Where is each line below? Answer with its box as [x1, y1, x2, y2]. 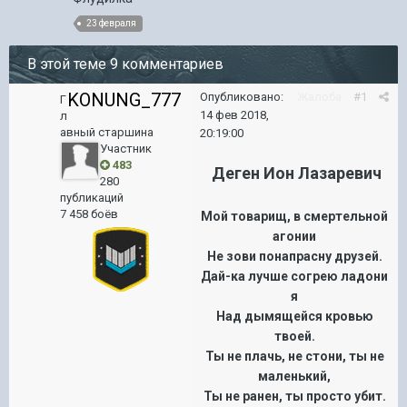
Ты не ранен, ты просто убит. [203, 388, 386, 403]
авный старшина [60, 124, 154, 139]
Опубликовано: [200, 89, 283, 104]
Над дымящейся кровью [215, 308, 373, 323]
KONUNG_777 [67, 88, 181, 111]
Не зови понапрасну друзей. [206, 248, 382, 263]
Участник [100, 141, 152, 155]
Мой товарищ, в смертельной [201, 208, 388, 223]
